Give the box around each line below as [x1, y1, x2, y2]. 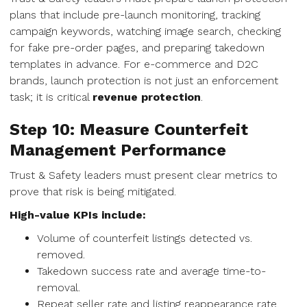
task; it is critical [10, 90, 93, 103]
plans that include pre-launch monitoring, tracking [10, 8, 260, 21]
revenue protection [93, 90, 201, 103]
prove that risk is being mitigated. [10, 185, 176, 198]
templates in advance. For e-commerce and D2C [10, 58, 258, 71]
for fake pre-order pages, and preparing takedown [10, 41, 265, 54]
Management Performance [10, 140, 226, 160]
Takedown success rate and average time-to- [37, 265, 266, 278]
